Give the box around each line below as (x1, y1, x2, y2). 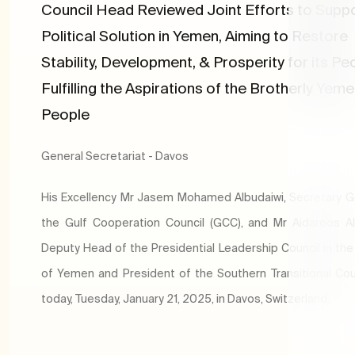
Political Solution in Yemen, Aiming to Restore (41, 27, 348, 45)
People (41, 105, 90, 124)
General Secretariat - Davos (41, 150, 189, 163)
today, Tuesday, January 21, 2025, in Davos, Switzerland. (41, 292, 334, 306)
